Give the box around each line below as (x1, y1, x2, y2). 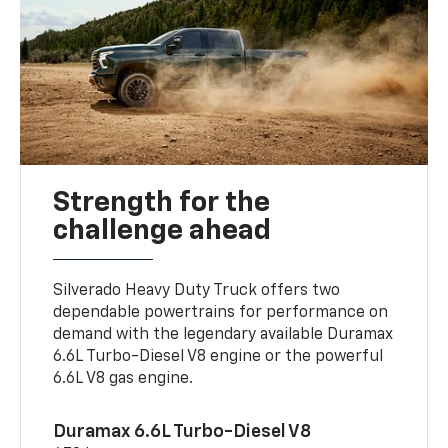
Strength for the (53, 189, 271, 218)
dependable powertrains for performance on (53, 305, 389, 322)
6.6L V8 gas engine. (53, 371, 194, 388)
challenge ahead (53, 217, 272, 246)
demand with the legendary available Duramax (53, 327, 394, 344)
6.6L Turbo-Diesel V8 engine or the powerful (53, 349, 384, 366)
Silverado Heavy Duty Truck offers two (53, 283, 341, 300)
